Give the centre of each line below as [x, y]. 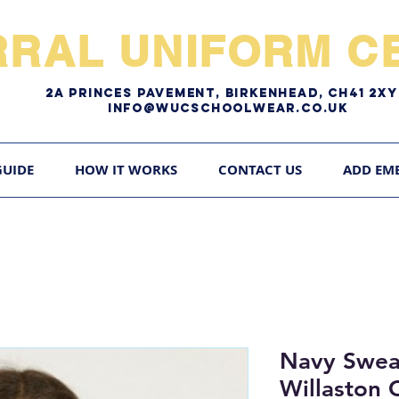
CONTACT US [260, 170]
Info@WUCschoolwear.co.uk [228, 108]
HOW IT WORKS [126, 170]
